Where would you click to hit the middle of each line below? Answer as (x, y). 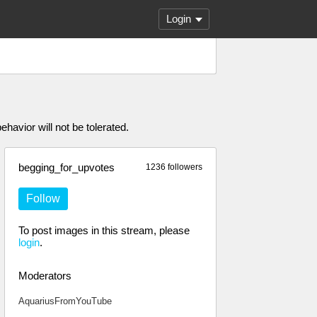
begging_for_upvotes (67, 167)
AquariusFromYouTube (65, 301)
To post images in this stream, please (104, 230)
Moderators (45, 276)
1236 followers (174, 167)
